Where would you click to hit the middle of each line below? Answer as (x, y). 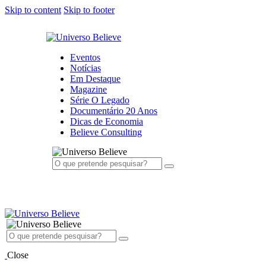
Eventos (85, 57)
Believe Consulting (106, 132)
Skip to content (33, 10)
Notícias (85, 68)
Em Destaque (95, 79)
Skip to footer (89, 10)
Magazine (88, 89)
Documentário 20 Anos (114, 111)
